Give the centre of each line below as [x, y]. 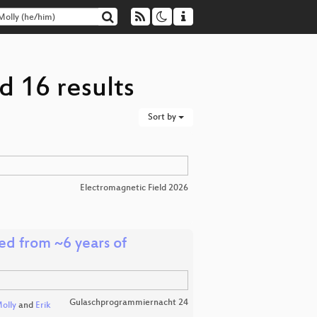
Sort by [163, 117]
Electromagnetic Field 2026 [134, 188]
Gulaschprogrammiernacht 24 [129, 303]
